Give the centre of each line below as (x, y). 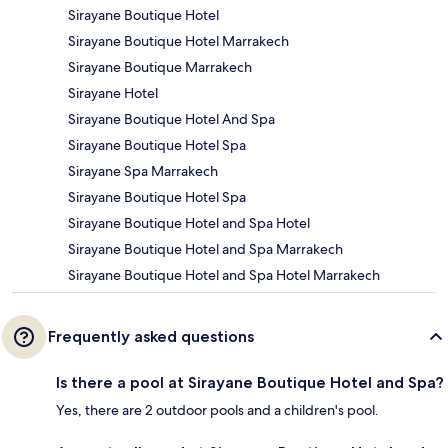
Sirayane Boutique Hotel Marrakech (178, 40)
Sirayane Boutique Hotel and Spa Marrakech (205, 248)
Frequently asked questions (151, 336)
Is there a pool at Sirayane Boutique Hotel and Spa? (250, 382)
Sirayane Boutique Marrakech (160, 66)
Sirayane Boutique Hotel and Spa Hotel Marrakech (224, 274)
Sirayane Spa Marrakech (143, 170)
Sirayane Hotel (113, 92)
